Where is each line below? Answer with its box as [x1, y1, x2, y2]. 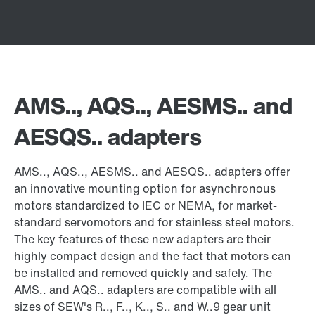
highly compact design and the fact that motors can [14, 247, 291, 264]
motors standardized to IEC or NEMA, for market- [14, 197, 277, 214]
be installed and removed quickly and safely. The [14, 264, 272, 281]
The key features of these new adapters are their [14, 231, 271, 247]
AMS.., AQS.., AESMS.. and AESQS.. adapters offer [14, 163, 290, 180]
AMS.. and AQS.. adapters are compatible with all [14, 281, 276, 298]
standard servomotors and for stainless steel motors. [14, 214, 295, 231]
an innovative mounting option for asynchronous [14, 180, 276, 197]
